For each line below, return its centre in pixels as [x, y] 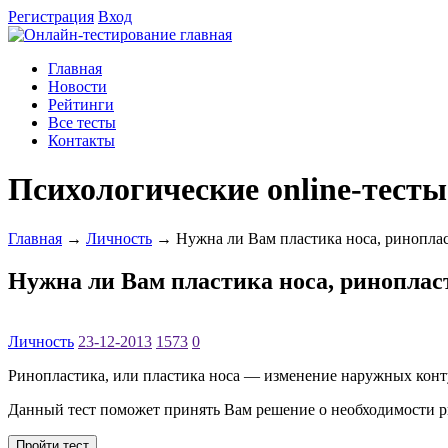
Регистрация [51, 16]
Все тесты [82, 122]
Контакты [81, 140]
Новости [77, 86]
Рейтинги [81, 104]
